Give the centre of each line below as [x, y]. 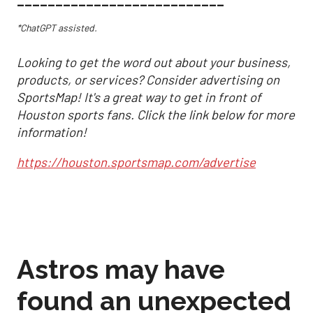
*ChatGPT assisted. [57, 28]
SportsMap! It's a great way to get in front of [139, 97]
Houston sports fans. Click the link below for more [156, 114]
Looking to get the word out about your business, [154, 62]
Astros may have [121, 270]
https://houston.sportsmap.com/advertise [136, 162]
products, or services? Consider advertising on [148, 79]
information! [52, 132]
